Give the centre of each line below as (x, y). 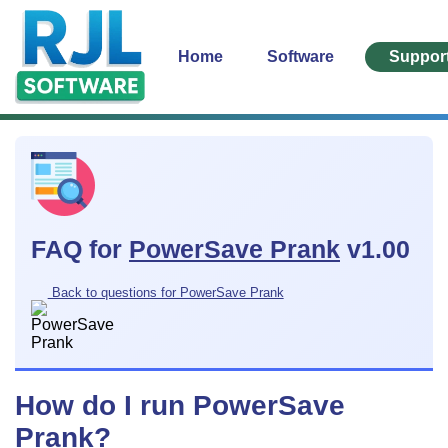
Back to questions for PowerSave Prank (165, 292)
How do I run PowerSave (180, 405)
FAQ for (80, 250)
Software (302, 56)
